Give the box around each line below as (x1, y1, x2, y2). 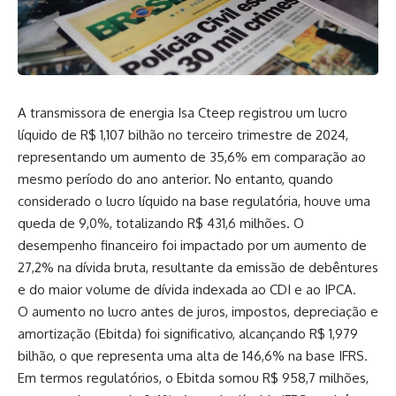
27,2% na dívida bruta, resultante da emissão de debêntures (18, 259, 378, 277)
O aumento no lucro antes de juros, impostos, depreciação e (18, 303, 378, 321)
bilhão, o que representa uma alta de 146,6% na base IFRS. (18, 347, 368, 365)
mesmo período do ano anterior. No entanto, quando (18, 171, 333, 188)
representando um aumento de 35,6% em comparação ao (18, 148, 366, 166)
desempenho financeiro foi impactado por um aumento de (18, 237, 367, 255)
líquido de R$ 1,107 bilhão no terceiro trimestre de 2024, (18, 126, 348, 144)
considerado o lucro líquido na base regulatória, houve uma (18, 193, 370, 210)
